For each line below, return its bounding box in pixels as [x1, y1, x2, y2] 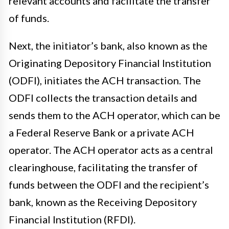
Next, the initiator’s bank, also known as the [9, 39, 208, 52]
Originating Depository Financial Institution [9, 56, 211, 69]
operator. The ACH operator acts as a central [9, 143, 213, 156]
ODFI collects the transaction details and [9, 91, 197, 104]
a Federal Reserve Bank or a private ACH [9, 126, 194, 139]
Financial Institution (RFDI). [9, 213, 135, 225]
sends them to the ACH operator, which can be [9, 108, 220, 121]
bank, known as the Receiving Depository [9, 195, 197, 208]
